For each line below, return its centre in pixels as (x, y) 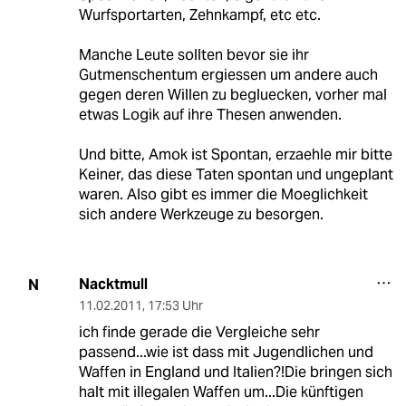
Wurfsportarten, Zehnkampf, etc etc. (199, 15)
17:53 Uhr (175, 306)
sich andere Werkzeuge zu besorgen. (201, 215)
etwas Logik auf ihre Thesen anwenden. (210, 115)
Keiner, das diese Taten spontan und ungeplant (236, 175)
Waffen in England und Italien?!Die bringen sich (235, 372)
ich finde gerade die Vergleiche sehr (199, 333)
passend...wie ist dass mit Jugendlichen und (226, 353)
